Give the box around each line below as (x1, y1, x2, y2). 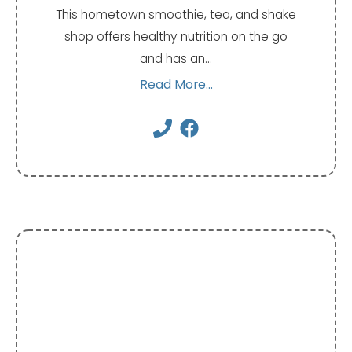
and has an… (140, 49, 212, 67)
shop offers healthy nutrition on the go (64, 27, 288, 45)
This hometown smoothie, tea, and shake (56, 5, 296, 23)
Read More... (139, 75, 213, 93)
